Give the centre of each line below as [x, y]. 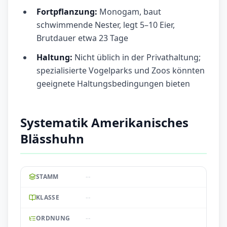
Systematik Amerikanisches [104, 123]
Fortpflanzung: [67, 12]
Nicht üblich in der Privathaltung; [138, 58]
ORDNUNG [53, 218]
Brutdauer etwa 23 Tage [82, 38]
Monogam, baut [129, 12]
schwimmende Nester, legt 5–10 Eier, [106, 25]
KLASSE [48, 198]
